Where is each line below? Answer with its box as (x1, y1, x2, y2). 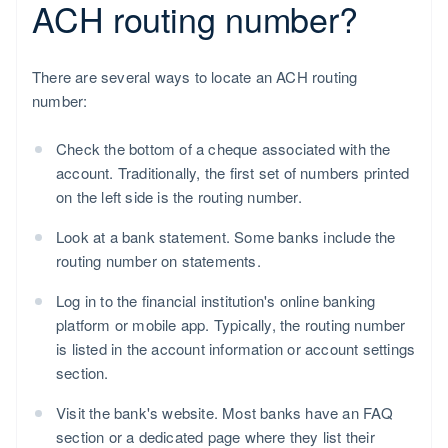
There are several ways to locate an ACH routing (32, 66, 358, 88)
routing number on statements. (56, 250, 261, 272)
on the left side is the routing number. (56, 186, 302, 208)
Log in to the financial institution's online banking (56, 290, 376, 312)
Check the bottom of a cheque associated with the (56, 138, 391, 160)
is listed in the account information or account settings (56, 338, 416, 360)
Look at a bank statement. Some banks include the (56, 226, 396, 248)
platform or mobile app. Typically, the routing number (56, 314, 406, 336)
